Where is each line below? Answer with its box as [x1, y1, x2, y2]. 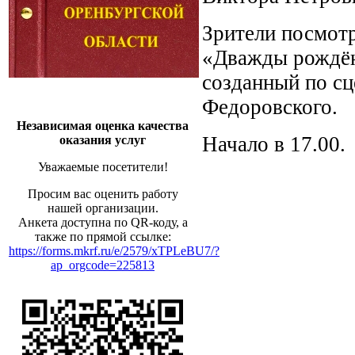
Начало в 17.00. [202, 132, 345, 157]
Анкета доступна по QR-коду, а [17, 216, 188, 229]
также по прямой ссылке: [34, 230, 171, 243]
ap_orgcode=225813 [51, 258, 155, 272]
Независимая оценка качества [17, 119, 189, 132]
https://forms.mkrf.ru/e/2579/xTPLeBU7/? [9, 244, 219, 258]
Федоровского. [202, 95, 338, 120]
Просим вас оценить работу [27, 187, 178, 200]
